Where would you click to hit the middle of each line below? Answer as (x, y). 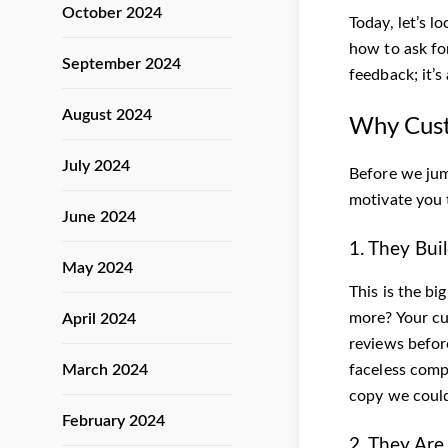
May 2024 (97, 268)
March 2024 (105, 370)
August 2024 (107, 115)
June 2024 (99, 217)
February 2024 (113, 421)
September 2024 (121, 64)
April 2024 (99, 319)
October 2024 (112, 13)
